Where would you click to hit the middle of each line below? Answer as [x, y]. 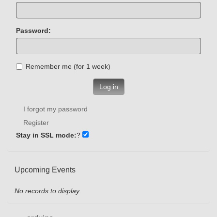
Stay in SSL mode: [46, 135]
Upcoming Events [45, 170]
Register [36, 123]
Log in [108, 87]
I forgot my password [55, 109]
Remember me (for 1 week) [98, 67]
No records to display [47, 191]
